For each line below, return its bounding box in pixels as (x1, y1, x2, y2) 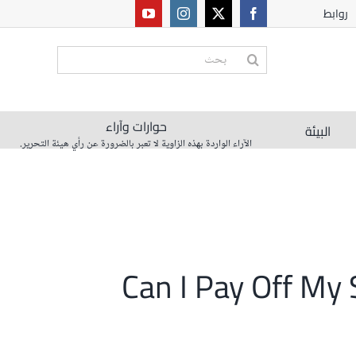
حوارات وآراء (105, 114, 167, 139)
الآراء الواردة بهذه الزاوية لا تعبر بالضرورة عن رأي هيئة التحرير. (20, 135, 252, 153)
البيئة (305, 119, 331, 144)
